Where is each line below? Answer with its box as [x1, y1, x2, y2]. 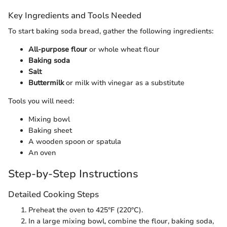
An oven [28, 148, 56, 158]
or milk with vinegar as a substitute [64, 78, 184, 88]
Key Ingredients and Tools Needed [8, 10, 141, 22]
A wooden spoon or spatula [28, 137, 121, 147]
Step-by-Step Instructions [8, 167, 138, 181]
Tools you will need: [8, 96, 74, 106]
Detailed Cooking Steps [8, 188, 99, 200]
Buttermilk [28, 78, 64, 88]
